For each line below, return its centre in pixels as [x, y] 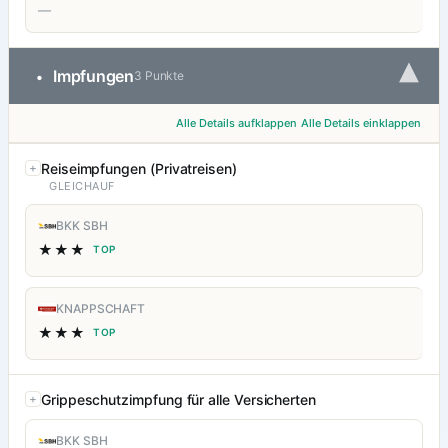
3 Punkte [159, 76]
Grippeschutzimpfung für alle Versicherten [178, 400]
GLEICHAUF [82, 186]
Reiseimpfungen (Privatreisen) [139, 169]
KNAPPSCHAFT [101, 309]
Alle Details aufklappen [236, 123]
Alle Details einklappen [361, 123]
